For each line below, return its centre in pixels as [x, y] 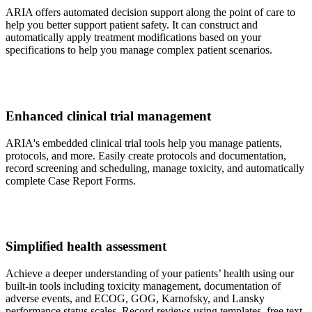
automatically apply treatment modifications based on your [133, 38]
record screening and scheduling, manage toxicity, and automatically [155, 168]
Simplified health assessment [86, 247]
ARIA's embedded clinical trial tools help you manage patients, [144, 143]
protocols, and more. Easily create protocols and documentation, [146, 155]
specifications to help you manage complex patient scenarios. [139, 50]
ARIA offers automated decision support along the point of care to [150, 13]
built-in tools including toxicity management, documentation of [143, 286]
